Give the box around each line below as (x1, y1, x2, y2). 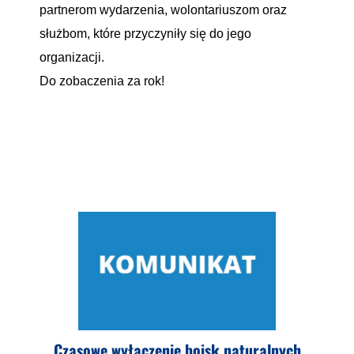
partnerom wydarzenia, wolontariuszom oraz (40, 3, 287, 17)
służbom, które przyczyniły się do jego (40, 27, 251, 40)
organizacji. (40, 51, 104, 64)
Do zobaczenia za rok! (40, 74, 164, 88)
